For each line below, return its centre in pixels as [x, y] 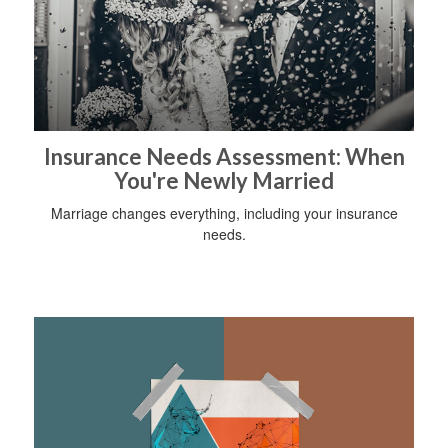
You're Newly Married [224, 180]
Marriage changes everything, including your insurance [224, 212]
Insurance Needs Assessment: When [224, 156]
